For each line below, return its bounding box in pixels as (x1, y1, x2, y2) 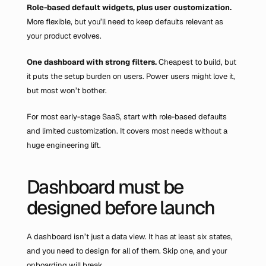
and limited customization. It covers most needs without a (27, 126, 227, 136)
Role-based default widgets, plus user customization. (27, 2, 232, 12)
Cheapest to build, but (159, 57, 236, 67)
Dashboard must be (27, 175, 183, 199)
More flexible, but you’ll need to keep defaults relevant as (27, 17, 223, 27)
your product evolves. (27, 31, 102, 41)
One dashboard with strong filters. (27, 57, 159, 67)
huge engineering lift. (27, 140, 101, 150)
